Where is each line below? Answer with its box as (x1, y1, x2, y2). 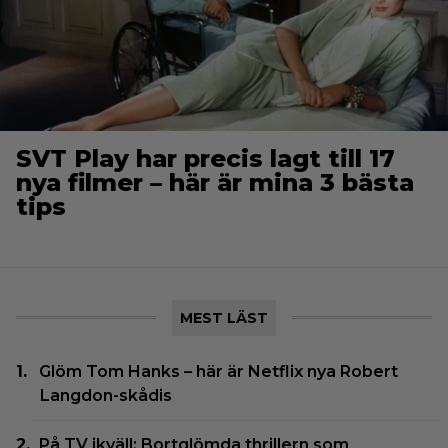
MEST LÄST (180, 309, 268, 328)
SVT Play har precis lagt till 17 (16, 144, 395, 174)
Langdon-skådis (40, 386, 172, 406)
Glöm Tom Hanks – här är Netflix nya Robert (39, 362, 399, 382)
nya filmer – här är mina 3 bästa (16, 168, 414, 198)
